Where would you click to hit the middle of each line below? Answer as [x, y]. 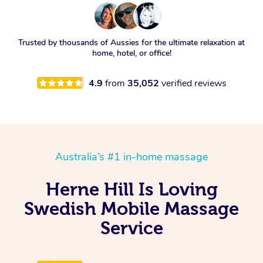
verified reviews [194, 83]
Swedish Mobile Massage [131, 208]
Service [131, 227]
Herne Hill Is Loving [131, 189]
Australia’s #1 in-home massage [131, 156]
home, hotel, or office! [131, 53]
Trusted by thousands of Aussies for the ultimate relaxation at [131, 42]
